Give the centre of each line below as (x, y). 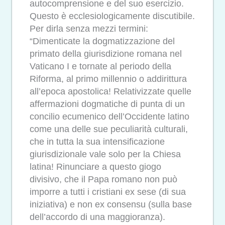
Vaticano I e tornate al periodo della (100, 67)
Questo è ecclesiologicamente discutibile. (112, 16)
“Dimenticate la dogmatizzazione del (102, 41)
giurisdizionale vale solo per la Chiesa (105, 154)
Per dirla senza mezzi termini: (89, 29)
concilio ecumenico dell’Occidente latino (109, 117)
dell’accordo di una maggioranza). (97, 217)
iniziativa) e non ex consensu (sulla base (111, 205)
